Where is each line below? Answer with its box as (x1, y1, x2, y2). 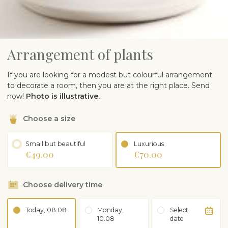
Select (169, 206, 188, 214)
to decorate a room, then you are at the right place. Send (7, 81, 210, 91)
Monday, (97, 206, 124, 214)
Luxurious (133, 140, 164, 148)
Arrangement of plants (7, 45, 153, 64)
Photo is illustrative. (26, 92, 100, 101)
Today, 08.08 (25, 206, 67, 214)
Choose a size (23, 114, 75, 124)
